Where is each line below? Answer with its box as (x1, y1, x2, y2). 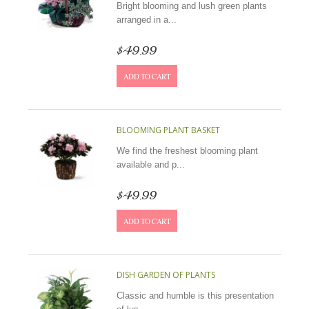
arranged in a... (116, 14, 177, 25)
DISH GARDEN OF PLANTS (116, 269, 215, 281)
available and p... (116, 159, 185, 170)
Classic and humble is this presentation (116, 290, 274, 301)
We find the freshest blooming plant (116, 146, 258, 156)
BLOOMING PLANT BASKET (116, 124, 220, 136)
